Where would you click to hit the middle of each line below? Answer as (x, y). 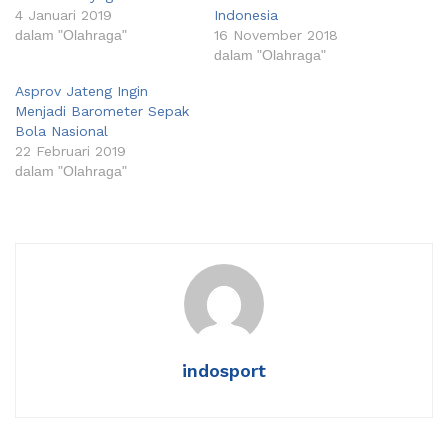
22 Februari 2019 (70, 151)
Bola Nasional (61, 131)
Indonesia (246, 15)
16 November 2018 (276, 35)
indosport (224, 371)
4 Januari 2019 (63, 15)
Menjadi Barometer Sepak (102, 111)
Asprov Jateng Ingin (81, 91)
